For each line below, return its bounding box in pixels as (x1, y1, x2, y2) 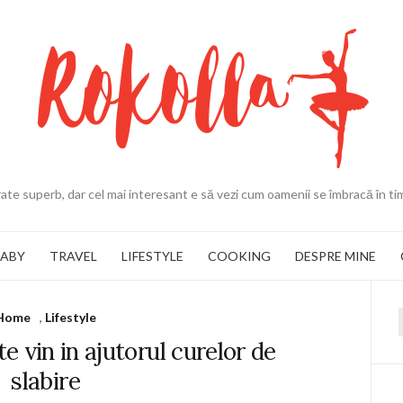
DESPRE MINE (295, 247, 376, 264)
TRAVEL (49, 247, 97, 264)
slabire (11, 366, 80, 396)
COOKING (208, 247, 271, 264)
